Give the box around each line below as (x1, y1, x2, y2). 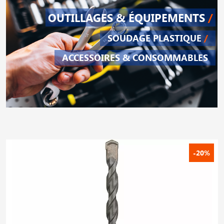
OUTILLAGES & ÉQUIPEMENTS (48, 9, 208, 25)
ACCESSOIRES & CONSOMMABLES (62, 51, 208, 63)
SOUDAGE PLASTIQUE (107, 31, 204, 44)
